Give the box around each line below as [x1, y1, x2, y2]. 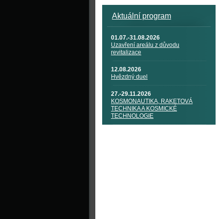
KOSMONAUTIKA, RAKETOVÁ [111, 98, 193, 105]
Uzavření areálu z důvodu [111, 42, 179, 48]
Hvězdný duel [111, 73, 148, 80]
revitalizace [111, 49, 141, 56]
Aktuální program [112, 12, 171, 20]
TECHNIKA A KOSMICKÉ [111, 105, 177, 112]
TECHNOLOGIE [111, 112, 153, 119]
